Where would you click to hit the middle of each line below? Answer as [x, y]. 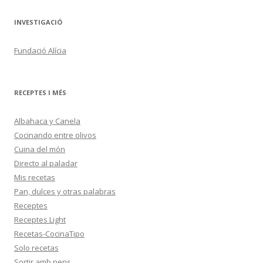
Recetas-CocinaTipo [49, 234]
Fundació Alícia [40, 50]
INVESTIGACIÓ [38, 22]
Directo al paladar [46, 163]
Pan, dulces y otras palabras [65, 191]
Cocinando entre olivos [55, 135]
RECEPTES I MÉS [40, 92]
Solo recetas [36, 248]
